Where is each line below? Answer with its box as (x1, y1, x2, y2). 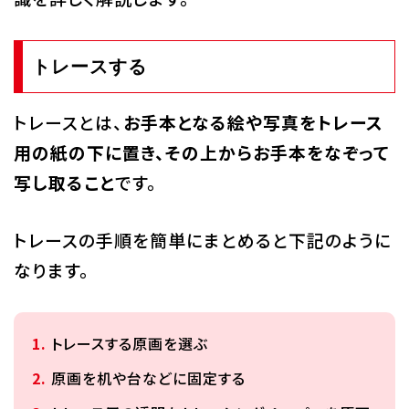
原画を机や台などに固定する (50, 367, 246, 389)
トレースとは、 (13, 110, 123, 134)
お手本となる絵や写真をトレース (122, 110, 383, 134)
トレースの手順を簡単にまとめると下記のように (13, 227, 392, 252)
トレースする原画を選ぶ (50, 332, 208, 354)
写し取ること (13, 170, 115, 194)
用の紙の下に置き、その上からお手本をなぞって (13, 140, 390, 164)
